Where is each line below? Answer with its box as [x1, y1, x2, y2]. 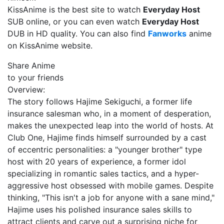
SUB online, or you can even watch [7, 16, 142, 26]
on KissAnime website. [7, 40, 92, 50]
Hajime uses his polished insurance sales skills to [7, 204, 192, 214]
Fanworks [148, 28, 186, 38]
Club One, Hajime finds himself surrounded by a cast [7, 132, 206, 142]
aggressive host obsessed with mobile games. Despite [7, 180, 213, 190]
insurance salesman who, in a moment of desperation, [7, 108, 211, 118]
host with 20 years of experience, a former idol [7, 156, 186, 166]
